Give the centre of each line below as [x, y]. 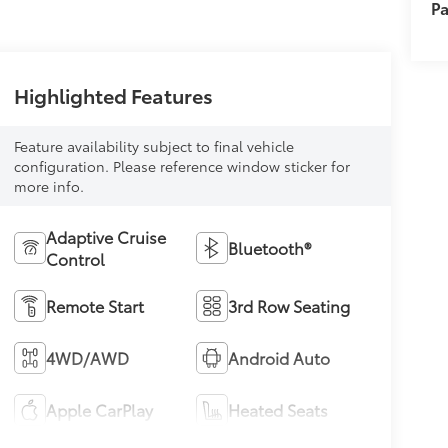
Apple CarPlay [99, 410]
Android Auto [279, 358]
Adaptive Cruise [105, 237]
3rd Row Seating [289, 306]
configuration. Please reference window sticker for [181, 166]
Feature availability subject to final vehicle [153, 146]
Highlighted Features [113, 95]
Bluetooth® [270, 248]
